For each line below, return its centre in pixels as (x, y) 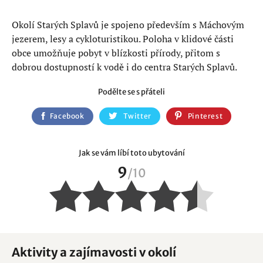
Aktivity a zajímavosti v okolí (94, 252)
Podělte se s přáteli (131, 92)
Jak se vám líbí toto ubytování (131, 153)
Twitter (137, 116)
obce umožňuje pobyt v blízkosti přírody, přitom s (116, 53)
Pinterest (205, 116)
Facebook (67, 116)
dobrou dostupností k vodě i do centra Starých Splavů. (124, 67)
